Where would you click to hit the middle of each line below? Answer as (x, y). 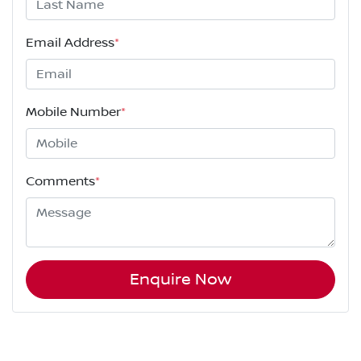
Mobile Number (73, 112)
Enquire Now (180, 280)
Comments (60, 182)
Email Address (70, 43)
